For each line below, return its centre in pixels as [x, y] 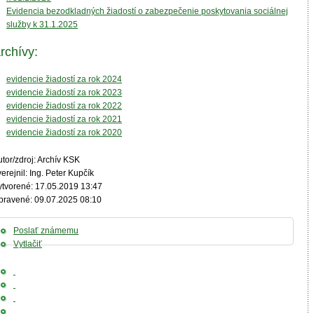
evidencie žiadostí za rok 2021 [64, 119]
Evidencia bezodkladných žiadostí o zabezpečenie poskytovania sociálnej [147, 11]
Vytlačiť [28, 244]
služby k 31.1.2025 [42, 25]
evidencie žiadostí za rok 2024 [64, 79]
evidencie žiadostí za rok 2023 [64, 93]
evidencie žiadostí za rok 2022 [64, 106]
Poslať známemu [46, 231]
